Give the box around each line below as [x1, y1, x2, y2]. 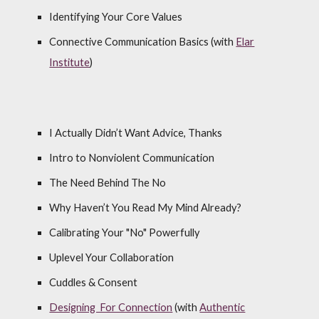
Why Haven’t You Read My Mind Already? [49, 202, 242, 214]
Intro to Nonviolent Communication [49, 152, 215, 164]
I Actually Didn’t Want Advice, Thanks [49, 127, 223, 139]
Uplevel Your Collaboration [49, 251, 174, 263]
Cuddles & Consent [49, 276, 138, 288]
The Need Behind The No [49, 177, 167, 189]
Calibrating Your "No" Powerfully [49, 226, 201, 239]
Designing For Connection [49, 301, 173, 313]
